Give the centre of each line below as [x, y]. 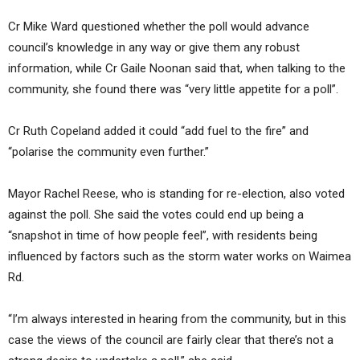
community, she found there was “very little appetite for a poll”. [173, 90]
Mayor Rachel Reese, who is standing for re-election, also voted [176, 194]
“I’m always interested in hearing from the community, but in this [177, 319]
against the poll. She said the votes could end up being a [156, 215]
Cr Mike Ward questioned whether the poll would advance [159, 27]
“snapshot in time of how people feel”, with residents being [163, 236]
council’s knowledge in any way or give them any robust [154, 48]
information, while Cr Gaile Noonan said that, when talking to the [177, 69]
